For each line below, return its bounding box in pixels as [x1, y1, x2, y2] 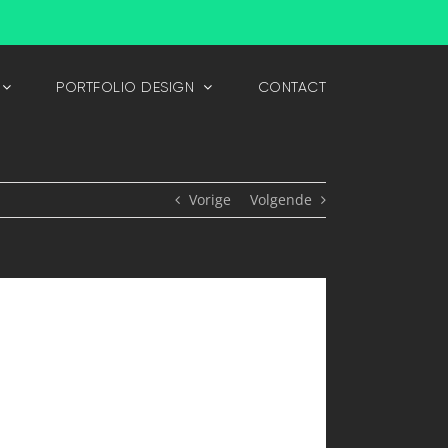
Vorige [189, 190, 231, 209]
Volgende [250, 190, 312, 209]
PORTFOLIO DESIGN [56, 78, 194, 95]
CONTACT [257, 78, 326, 95]
